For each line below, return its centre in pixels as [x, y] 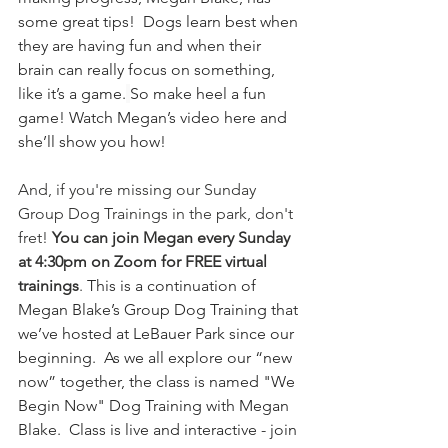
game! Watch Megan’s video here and [154, 117]
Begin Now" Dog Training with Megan [155, 405]
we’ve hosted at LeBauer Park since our [158, 333]
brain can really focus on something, [148, 69]
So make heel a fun [200, 93]
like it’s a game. [72, 93]
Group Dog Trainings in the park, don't [157, 213]
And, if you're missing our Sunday [139, 189]
